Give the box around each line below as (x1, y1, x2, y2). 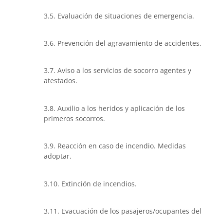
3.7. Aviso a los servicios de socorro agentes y (44, 66, 191, 75)
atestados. (44, 76, 77, 86)
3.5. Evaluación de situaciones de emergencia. (44, 11, 194, 20)
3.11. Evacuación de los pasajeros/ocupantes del (44, 206, 201, 216)
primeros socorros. (44, 113, 105, 123)
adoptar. (44, 151, 72, 161)
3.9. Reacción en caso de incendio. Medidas (44, 141, 186, 151)
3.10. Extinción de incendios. (44, 179, 137, 188)
